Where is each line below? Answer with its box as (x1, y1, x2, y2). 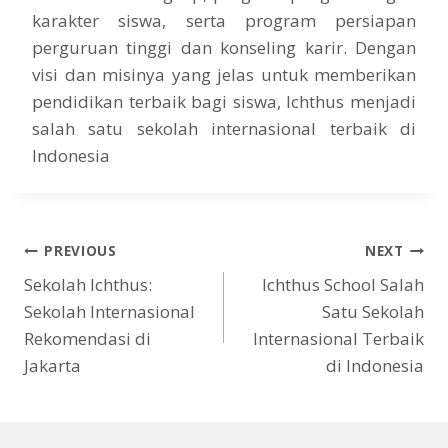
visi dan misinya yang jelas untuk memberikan (32, 63, 416, 87)
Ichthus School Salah (262, 273, 424, 297)
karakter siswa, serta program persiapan (32, 9, 416, 33)
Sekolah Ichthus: (24, 273, 152, 297)
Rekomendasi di (24, 327, 151, 351)
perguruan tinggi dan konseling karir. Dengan (32, 36, 416, 60)
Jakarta (24, 354, 81, 378)
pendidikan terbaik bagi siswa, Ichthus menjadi (32, 90, 416, 114)
